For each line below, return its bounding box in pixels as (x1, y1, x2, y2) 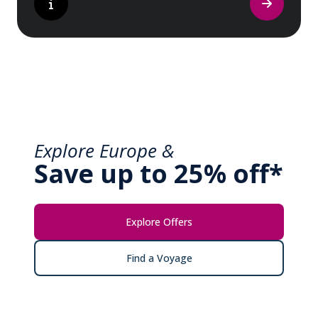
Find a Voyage (126, 251, 192, 265)
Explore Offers (126, 214, 192, 229)
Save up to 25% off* (34, 155, 283, 191)
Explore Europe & (34, 138, 175, 164)
